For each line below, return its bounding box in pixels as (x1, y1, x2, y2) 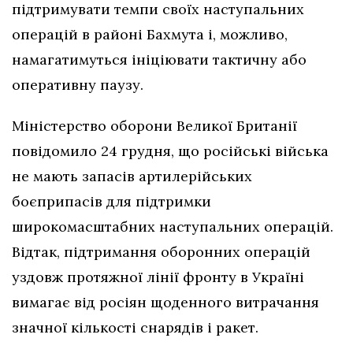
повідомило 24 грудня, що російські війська (12, 141, 329, 160)
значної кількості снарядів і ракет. (12, 318, 258, 336)
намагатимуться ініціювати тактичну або (12, 50, 307, 69)
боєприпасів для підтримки (12, 191, 211, 210)
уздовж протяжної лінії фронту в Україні (12, 267, 304, 286)
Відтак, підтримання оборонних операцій (12, 242, 310, 261)
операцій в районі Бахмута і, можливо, (12, 24, 288, 43)
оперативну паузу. (12, 75, 147, 94)
